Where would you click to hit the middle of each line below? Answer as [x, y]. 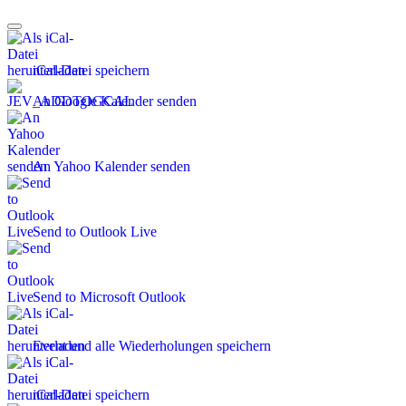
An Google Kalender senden [115, 101]
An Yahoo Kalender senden [111, 167]
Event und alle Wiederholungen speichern [152, 346]
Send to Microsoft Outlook [109, 297]
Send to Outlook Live [95, 232]
